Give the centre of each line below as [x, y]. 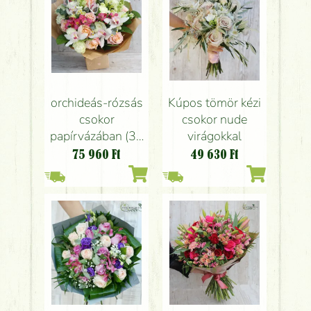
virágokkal [215, 136]
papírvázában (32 [96, 136]
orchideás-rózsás [96, 103]
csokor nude [215, 120]
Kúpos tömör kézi [215, 103]
